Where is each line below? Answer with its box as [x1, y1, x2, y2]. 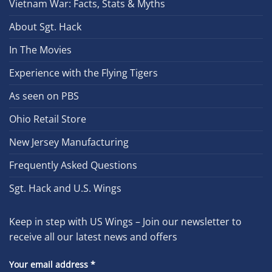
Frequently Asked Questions [9, 158, 137, 172]
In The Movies [9, 43, 72, 57]
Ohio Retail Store [9, 112, 86, 126]
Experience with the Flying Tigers [9, 66, 158, 80]
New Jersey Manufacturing [9, 135, 129, 149]
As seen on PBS [9, 89, 79, 103]
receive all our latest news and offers [9, 230, 177, 244]
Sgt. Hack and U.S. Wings [9, 182, 121, 195]
